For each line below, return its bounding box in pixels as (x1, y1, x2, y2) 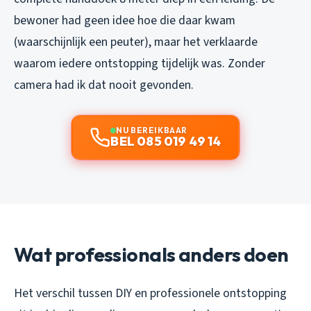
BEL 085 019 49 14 (110, 133, 221, 150)
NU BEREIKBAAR (116, 125, 187, 136)
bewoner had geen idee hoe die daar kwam (14, 12, 235, 30)
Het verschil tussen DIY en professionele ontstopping (14, 285, 287, 303)
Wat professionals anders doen (14, 242, 289, 267)
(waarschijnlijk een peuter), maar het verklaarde (14, 33, 258, 51)
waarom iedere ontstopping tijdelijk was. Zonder (14, 55, 265, 73)
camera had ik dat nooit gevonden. (14, 76, 194, 94)
